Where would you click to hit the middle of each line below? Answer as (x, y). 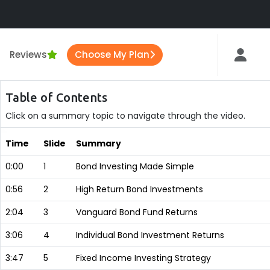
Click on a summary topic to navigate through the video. (125, 116)
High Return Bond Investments (140, 189)
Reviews (28, 54)
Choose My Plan (112, 54)
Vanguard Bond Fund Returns (137, 212)
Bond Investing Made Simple (135, 166)
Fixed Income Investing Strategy (143, 258)
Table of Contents (56, 97)
